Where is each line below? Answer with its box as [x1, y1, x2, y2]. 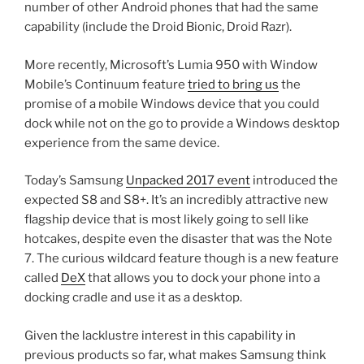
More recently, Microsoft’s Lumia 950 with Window [24, 57, 318, 72]
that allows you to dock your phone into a [85, 271, 320, 286]
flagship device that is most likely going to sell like [24, 212, 309, 227]
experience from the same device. [24, 135, 219, 150]
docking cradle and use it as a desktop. [24, 290, 242, 305]
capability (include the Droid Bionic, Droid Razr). [24, 19, 292, 35]
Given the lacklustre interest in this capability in [24, 327, 296, 343]
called [24, 271, 61, 286]
